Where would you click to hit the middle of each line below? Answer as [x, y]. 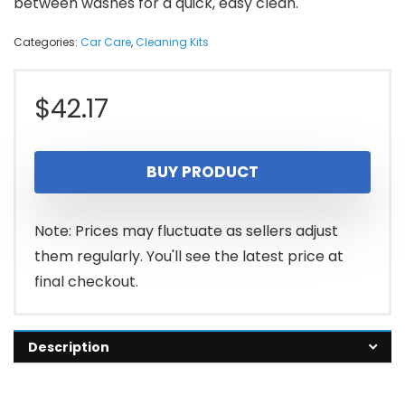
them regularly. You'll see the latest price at [189, 256]
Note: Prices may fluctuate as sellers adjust [186, 231]
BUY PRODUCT [202, 171]
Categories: [47, 42]
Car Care [106, 42]
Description [69, 347]
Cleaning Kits [172, 42]
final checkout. [86, 281]
